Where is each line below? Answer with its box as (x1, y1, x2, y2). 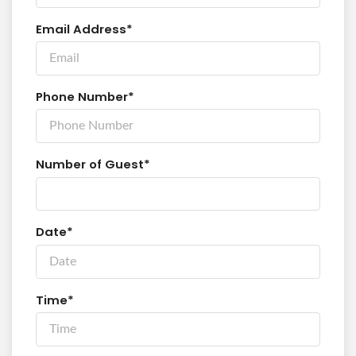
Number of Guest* (36, 156, 150, 173)
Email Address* (36, 20, 133, 37)
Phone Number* (36, 87, 134, 105)
